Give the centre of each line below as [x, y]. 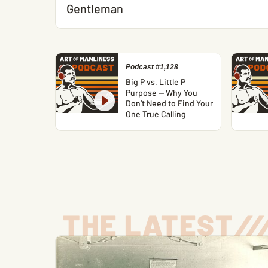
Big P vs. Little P [156, 82]
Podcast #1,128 [152, 67]
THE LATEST [148, 224]
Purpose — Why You [162, 92]
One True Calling [156, 114]
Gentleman [95, 8]
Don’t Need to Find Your [170, 103]
